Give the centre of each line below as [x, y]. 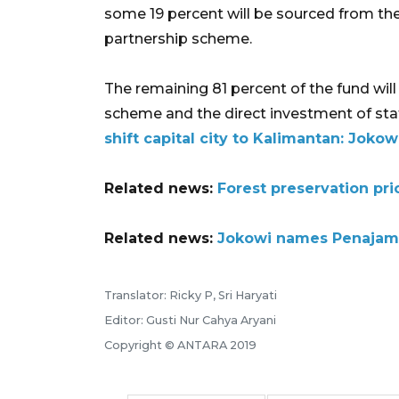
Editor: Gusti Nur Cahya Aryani [190, 320]
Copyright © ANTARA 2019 [180, 345]
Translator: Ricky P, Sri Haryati [191, 295]
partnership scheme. [178, 38]
